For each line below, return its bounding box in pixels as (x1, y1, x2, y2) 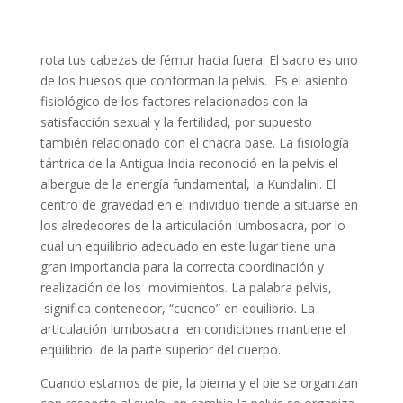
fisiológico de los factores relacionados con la (40, 93, 308, 110)
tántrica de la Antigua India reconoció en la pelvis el (40, 155, 338, 172)
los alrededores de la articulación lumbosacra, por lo (40, 217, 345, 234)
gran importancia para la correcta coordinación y (40, 258, 324, 275)
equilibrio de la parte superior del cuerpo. (40, 341, 281, 358)
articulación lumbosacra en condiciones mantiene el (40, 320, 345, 337)
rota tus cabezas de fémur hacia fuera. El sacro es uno (40, 51, 358, 68)
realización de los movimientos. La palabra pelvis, (40, 279, 332, 296)
